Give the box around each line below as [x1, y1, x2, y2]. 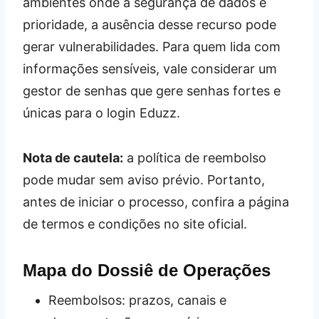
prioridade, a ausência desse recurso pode [23, 16, 276, 32]
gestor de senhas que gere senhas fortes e [23, 83, 281, 98]
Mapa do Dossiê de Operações [23, 260, 271, 280]
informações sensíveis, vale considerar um [23, 61, 277, 76]
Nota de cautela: [23, 150, 123, 165]
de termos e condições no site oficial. [23, 216, 247, 231]
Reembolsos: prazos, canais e [48, 292, 226, 308]
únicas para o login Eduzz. [23, 105, 180, 120]
